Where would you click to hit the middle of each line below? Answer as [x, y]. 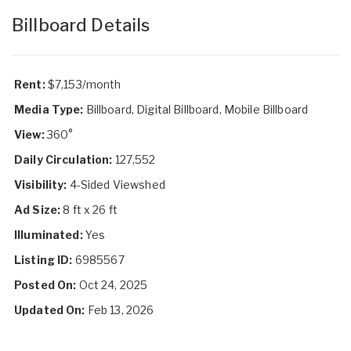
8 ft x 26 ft [90, 209]
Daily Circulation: [63, 159]
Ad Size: [38, 209]
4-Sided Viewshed [117, 184]
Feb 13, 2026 [119, 309]
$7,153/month [84, 84]
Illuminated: [49, 234]
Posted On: [45, 284]
